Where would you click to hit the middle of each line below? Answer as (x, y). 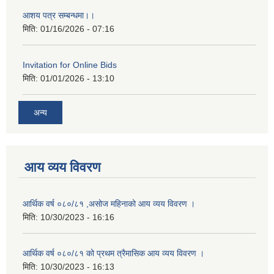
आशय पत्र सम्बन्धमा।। (59, 15)
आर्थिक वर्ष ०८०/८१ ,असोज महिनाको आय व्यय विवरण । (109, 204)
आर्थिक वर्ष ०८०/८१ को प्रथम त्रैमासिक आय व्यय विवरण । (113, 254)
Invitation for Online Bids (70, 65)
